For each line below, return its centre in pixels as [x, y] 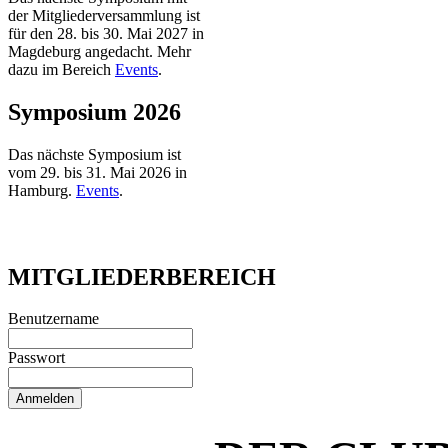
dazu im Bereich [61, 69]
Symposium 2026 [94, 111]
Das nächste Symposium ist [94, 154]
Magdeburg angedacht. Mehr [99, 51]
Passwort [36, 358]
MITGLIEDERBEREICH [142, 276]
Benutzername [53, 319]
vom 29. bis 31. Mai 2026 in [97, 172]
